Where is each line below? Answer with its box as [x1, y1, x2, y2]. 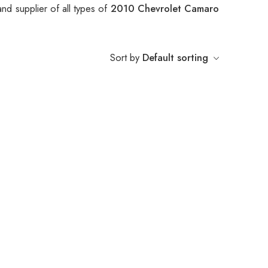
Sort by [110, 50, 139, 65]
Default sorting [142, 50, 208, 65]
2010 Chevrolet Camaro [110, 1, 220, 16]
